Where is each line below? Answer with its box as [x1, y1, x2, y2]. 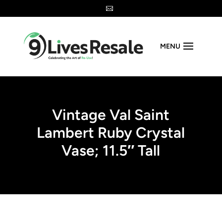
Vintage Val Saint [52, 106, 170, 124]
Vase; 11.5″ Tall [61, 141, 161, 160]
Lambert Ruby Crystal [37, 123, 185, 142]
